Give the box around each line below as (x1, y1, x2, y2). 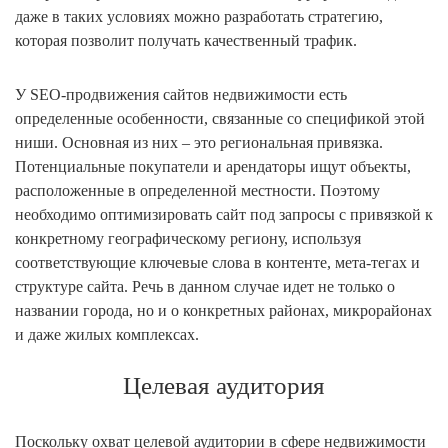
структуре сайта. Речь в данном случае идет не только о (15, 278, 395, 296)
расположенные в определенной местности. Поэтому (15, 182, 380, 200)
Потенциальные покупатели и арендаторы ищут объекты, (15, 158, 411, 176)
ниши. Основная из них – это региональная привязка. (15, 134, 383, 152)
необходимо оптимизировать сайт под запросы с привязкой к (15, 206, 433, 224)
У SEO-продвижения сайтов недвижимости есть (15, 86, 347, 104)
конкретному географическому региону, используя (15, 230, 361, 248)
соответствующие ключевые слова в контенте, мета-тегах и (15, 254, 420, 272)
